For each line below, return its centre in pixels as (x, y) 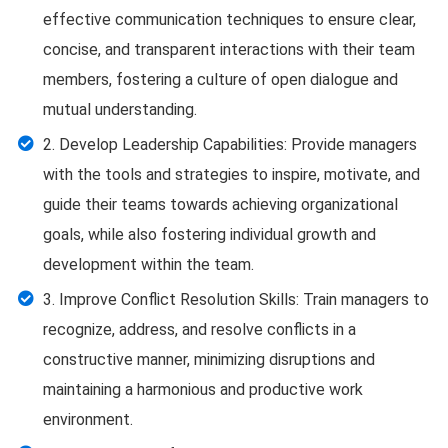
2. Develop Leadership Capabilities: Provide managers (230, 144)
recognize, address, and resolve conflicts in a (199, 329)
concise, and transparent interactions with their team (229, 49)
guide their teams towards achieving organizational (220, 204)
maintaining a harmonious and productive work (203, 389)
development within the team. (148, 264)
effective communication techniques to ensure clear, (229, 19)
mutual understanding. (120, 109)
